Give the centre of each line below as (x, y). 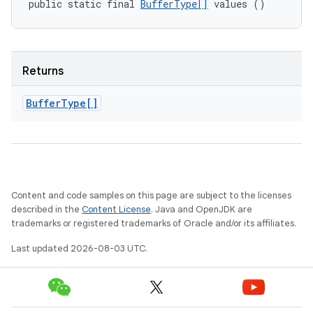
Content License (116, 209)
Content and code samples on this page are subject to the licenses (151, 195)
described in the (46, 209)
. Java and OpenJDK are (202, 209)
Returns (43, 71)
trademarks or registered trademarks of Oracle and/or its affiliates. (154, 223)
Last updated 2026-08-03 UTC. (79, 248)
